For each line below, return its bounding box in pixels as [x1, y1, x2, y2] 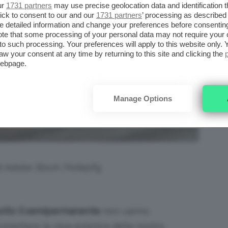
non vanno [100, 206, 149, 217]
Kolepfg [66, 162, 101, 173]
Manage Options [113, 94, 172, 103]
